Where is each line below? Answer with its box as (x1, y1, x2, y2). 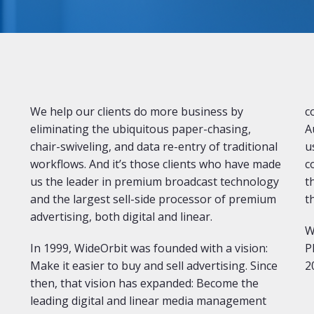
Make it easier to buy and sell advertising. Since (30, 258, 278, 273)
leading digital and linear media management (30, 293, 267, 308)
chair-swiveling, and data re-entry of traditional (30, 139, 278, 154)
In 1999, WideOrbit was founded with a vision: (30, 240, 268, 256)
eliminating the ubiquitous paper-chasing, (30, 121, 252, 137)
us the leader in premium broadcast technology (30, 174, 280, 189)
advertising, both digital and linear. (30, 209, 213, 224)
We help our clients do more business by (30, 104, 244, 119)
